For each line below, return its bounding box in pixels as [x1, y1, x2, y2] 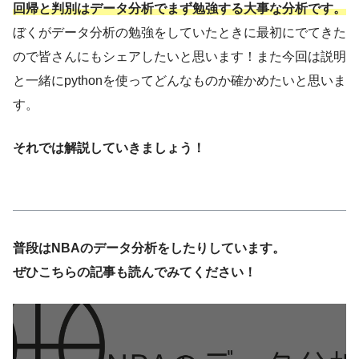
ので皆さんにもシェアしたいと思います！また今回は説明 [13, 49, 346, 63]
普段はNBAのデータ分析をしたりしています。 [13, 240, 285, 255]
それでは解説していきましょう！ [13, 140, 205, 155]
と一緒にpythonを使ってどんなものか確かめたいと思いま [13, 73, 346, 87]
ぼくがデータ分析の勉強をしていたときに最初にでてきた [13, 25, 346, 39]
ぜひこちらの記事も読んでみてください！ [13, 264, 256, 279]
